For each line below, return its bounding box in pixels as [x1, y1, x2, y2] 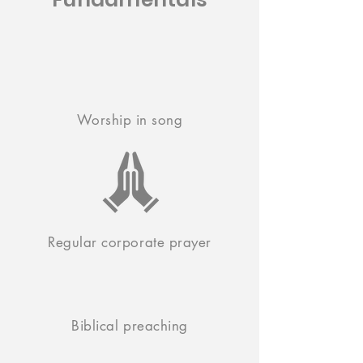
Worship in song [76, 111, 183, 129]
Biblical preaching [71, 317, 188, 335]
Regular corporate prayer [48, 233, 211, 251]
